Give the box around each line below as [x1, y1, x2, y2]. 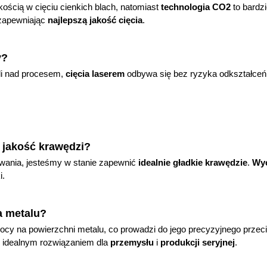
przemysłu [110, 237, 154, 248]
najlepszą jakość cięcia [48, 14, 142, 25]
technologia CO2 [161, 1, 231, 12]
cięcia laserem [66, 68, 127, 79]
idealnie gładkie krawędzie [138, 157, 247, 167]
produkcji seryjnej [160, 237, 235, 248]
